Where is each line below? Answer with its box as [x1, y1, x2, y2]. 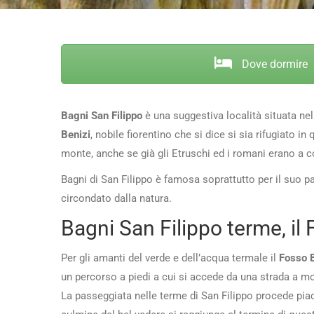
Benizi [61, 128, 90, 141]
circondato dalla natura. [61, 191, 172, 205]
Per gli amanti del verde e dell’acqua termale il [61, 251, 279, 264]
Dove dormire [238, 57, 308, 71]
